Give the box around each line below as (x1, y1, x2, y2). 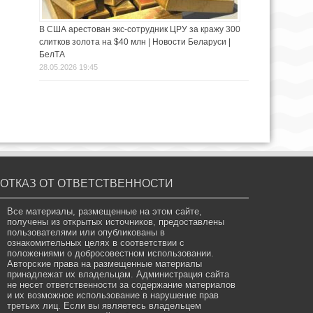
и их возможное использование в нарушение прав (7, 290, 219, 301)
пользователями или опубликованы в (7, 227, 166, 238)
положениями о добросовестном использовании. (7, 248, 214, 259)
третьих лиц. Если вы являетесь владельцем (7, 300, 202, 312)
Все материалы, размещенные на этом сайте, (7, 206, 203, 217)
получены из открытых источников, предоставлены (7, 217, 225, 228)
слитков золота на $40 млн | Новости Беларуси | (39, 37, 231, 48)
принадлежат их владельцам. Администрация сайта (7, 269, 230, 280)
